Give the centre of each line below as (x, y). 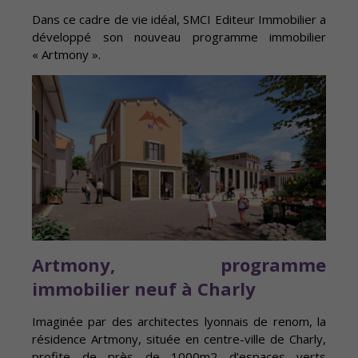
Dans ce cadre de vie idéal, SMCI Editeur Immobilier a (179, 20)
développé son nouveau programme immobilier (179, 37)
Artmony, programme (179, 265)
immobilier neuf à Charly (144, 289)
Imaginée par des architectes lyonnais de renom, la (179, 322)
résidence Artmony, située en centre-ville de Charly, (179, 339)
